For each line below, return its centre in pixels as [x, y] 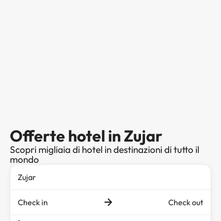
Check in [33, 202]
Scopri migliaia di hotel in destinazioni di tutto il [105, 149]
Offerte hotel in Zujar [86, 135]
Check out [186, 202]
